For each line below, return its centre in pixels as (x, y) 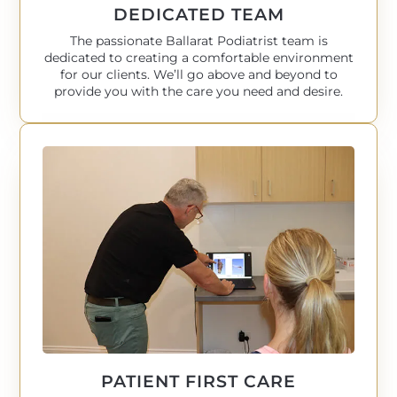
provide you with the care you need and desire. (198, 91)
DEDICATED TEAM (198, 14)
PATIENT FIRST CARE (198, 381)
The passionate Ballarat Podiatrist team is (198, 40)
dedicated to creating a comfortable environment (198, 57)
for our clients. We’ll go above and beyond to (198, 74)
